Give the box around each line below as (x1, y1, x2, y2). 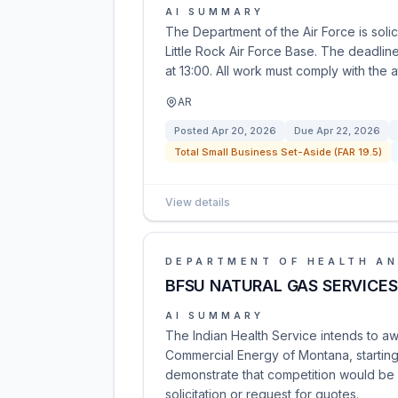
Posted (174, 124, 211, 137)
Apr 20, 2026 (211, 124, 276, 137)
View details (165, 195, 230, 209)
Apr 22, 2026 (316, 124, 380, 137)
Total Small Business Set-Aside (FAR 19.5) (174, 146, 382, 158)
